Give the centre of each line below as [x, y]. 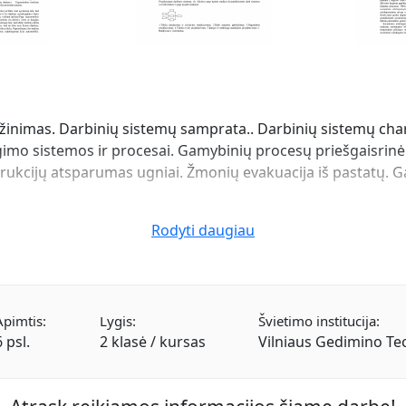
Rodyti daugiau [203, 230]
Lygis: [117, 321]
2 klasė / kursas [152, 342]
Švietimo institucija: [319, 321]
